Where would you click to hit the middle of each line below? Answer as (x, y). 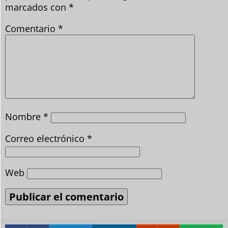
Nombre (24, 116)
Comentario (32, 28)
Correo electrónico (46, 138)
